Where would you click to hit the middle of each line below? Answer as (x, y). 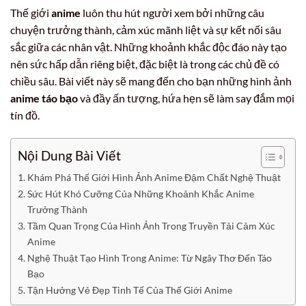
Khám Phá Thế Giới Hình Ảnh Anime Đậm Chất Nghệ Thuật (154, 177)
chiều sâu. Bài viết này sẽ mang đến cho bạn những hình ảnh (151, 81)
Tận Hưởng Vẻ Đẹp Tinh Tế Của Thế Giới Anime (129, 290)
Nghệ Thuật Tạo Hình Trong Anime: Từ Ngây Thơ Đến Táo (149, 258)
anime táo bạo (44, 98)
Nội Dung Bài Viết (69, 156)
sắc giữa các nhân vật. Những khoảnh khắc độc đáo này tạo (149, 47)
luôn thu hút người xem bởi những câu (172, 13)
